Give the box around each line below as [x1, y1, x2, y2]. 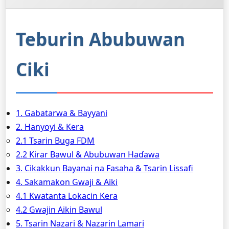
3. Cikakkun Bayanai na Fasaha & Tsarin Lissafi [16, 163, 193, 174]
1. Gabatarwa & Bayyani [16, 107, 107, 119]
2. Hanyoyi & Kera [16, 121, 84, 132]
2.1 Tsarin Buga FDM [16, 135, 95, 146]
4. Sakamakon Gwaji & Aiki [16, 176, 118, 188]
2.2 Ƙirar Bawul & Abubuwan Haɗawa [16, 149, 159, 160]
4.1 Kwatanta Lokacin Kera [16, 190, 118, 201]
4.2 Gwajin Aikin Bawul [16, 204, 102, 215]
